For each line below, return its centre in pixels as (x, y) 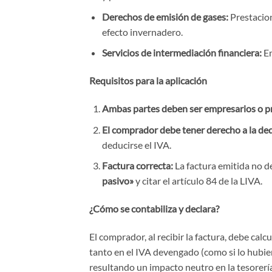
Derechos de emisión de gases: (165, 16)
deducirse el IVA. (136, 144)
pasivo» (117, 181)
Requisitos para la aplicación (148, 81)
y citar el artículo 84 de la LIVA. (199, 181)
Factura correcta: (137, 166)
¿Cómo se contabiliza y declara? (154, 208)
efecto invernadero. (142, 32)
